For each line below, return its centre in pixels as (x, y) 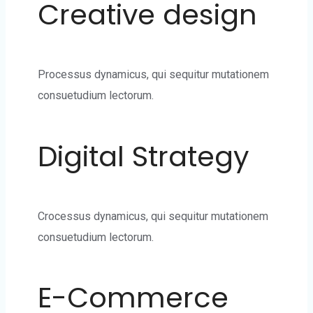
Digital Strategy (144, 156)
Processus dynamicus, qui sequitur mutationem (153, 75)
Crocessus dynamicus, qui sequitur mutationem (153, 216)
